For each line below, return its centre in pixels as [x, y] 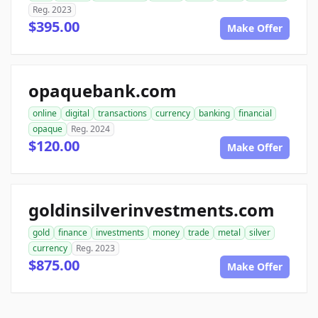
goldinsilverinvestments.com [152, 210]
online [45, 114]
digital [77, 114]
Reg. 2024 [91, 129]
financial [255, 114]
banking [214, 114]
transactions [122, 114]
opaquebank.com [103, 91]
